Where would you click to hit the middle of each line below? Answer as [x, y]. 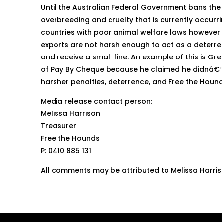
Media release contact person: [96, 101]
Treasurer [58, 126]
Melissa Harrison [70, 114]
